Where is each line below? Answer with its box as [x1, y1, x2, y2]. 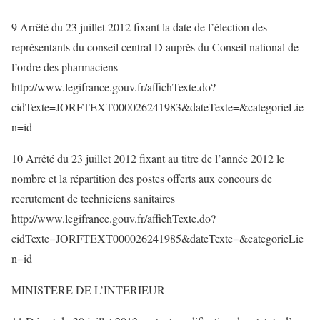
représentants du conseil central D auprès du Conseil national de [11, 39, 299, 54]
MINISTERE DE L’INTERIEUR [11, 282, 165, 297]
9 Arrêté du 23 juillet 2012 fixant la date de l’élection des [11, 19, 267, 34]
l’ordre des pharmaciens [11, 59, 118, 74]
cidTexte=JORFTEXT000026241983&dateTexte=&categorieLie [11, 99, 304, 114]
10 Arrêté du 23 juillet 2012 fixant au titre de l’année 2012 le [11, 151, 284, 166]
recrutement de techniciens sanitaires [11, 191, 175, 206]
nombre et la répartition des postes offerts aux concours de [11, 171, 272, 186]
